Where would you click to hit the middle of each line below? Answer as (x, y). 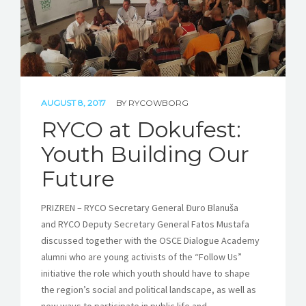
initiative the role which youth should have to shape (145, 273)
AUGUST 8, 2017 (74, 102)
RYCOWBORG (158, 102)
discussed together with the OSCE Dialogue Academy (150, 240)
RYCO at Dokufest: (141, 129)
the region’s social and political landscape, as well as (149, 289)
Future (78, 178)
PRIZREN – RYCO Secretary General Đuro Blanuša (140, 207)
